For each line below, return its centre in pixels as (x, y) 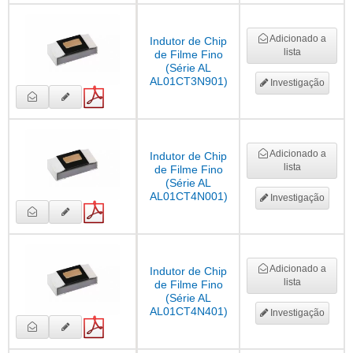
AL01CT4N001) (188, 197)
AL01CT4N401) (188, 312)
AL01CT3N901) (188, 82)
